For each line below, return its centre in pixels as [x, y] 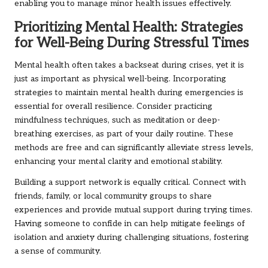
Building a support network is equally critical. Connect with [130, 183]
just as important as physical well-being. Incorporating [120, 79]
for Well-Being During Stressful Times [132, 44]
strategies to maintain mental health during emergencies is [129, 93]
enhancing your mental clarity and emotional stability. [118, 162]
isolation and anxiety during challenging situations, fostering [132, 238]
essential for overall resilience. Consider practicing [113, 107]
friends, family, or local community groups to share [113, 197]
